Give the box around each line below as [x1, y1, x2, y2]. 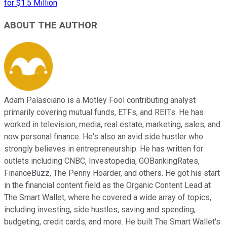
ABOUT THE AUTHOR [4, 20, 97, 31]
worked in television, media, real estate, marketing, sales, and [4, 119, 220, 129]
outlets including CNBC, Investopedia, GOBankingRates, [4, 156, 200, 166]
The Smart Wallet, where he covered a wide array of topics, [4, 192, 211, 202]
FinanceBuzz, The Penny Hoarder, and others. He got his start [4, 168, 220, 178]
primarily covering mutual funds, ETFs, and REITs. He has [4, 107, 204, 117]
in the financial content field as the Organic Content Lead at [4, 180, 211, 190]
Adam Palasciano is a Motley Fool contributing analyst [4, 95, 196, 105]
